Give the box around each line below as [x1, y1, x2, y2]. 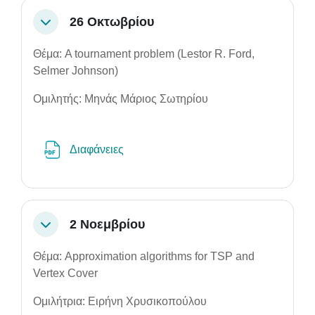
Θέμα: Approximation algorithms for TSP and [33, 250, 255, 262]
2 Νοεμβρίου [70, 217, 145, 231]
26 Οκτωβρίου [70, 14, 154, 29]
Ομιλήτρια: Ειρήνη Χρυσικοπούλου [33, 295, 207, 307]
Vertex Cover [33, 267, 98, 279]
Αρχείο [126, 143, 160, 155]
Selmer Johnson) [33, 65, 118, 77]
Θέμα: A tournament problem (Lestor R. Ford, [33, 48, 255, 60]
